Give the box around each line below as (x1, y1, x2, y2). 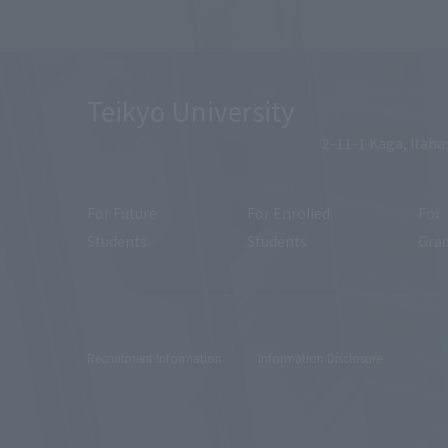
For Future (87, 203, 157, 224)
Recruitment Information (87, 349, 222, 367)
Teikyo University (87, 92, 295, 130)
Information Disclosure (258, 349, 382, 367)
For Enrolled (246, 203, 330, 224)
